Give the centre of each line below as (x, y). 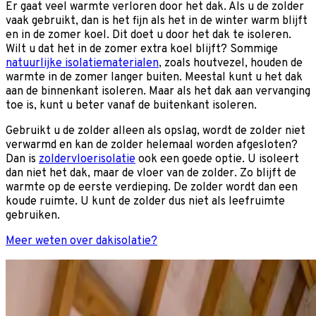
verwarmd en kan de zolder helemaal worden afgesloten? (152, 145)
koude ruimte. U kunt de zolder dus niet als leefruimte (145, 201)
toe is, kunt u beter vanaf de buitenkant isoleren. (131, 105)
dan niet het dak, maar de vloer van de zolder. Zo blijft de (151, 173)
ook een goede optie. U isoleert (217, 159)
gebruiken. (34, 215)
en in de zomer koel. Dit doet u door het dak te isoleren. (148, 35)
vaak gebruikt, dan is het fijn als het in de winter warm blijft (157, 21)
